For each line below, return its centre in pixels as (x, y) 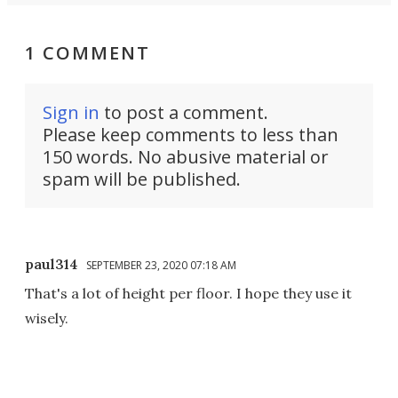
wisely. (47, 318)
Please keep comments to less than (191, 135)
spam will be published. (142, 179)
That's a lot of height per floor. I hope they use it (188, 294)
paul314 (52, 264)
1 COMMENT (88, 53)
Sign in (71, 113)
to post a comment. (184, 113)
